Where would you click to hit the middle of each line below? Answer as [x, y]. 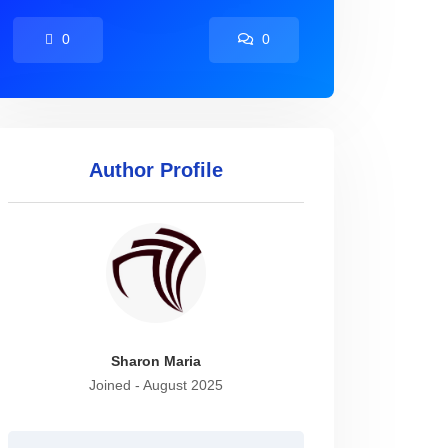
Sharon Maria [156, 361]
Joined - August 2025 [156, 385]
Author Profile [156, 170]
